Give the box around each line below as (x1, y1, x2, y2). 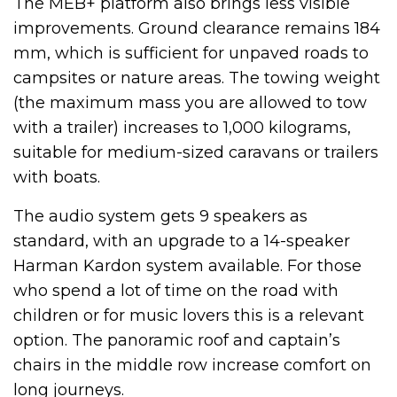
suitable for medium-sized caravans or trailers (13, 142, 378, 162)
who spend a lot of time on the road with (13, 280, 339, 300)
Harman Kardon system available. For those (13, 255, 362, 276)
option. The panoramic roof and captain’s (13, 330, 340, 350)
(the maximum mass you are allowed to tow (13, 92, 367, 113)
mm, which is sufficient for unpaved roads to (13, 43, 369, 63)
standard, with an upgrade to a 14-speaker (13, 230, 350, 251)
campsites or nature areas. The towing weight (13, 67, 380, 88)
